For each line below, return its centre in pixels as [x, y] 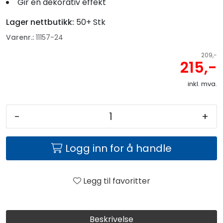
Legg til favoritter [116, 181]
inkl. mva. [202, 84]
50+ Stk [91, 22]
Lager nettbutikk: [40, 22]
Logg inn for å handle [118, 148]
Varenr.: [20, 37]
